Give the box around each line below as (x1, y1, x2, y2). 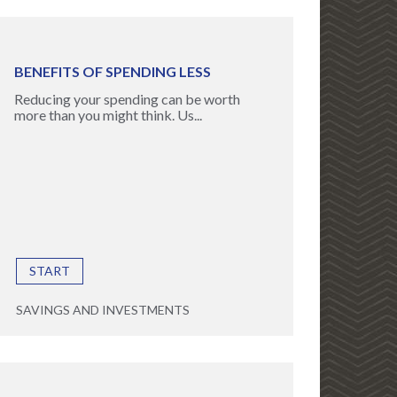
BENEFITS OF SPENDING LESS (13, 63, 211, 80)
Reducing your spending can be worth (13, 90, 240, 107)
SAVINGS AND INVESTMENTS (15, 302, 190, 317)
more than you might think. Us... (13, 106, 202, 123)
